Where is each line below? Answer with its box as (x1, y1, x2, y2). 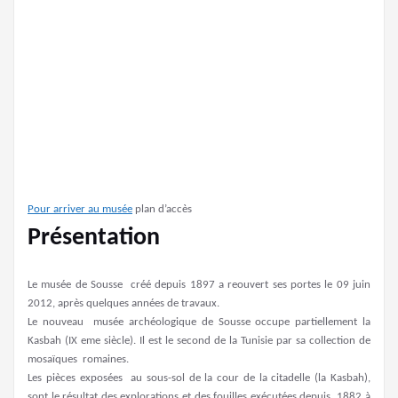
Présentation (28, 226, 160, 251)
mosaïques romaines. (28, 354, 129, 366)
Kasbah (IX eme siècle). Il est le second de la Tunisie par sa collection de (28, 335, 370, 347)
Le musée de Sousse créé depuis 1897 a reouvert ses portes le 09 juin (28, 279, 370, 291)
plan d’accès (132, 203, 192, 216)
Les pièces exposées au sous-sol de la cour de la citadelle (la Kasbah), (28, 372, 370, 385)
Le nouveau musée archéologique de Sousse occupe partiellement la (28, 316, 370, 329)
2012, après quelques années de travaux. (28, 298, 219, 310)
